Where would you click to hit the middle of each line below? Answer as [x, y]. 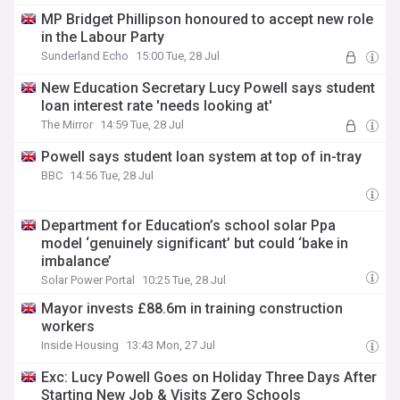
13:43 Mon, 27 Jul [171, 345]
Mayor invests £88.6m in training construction [192, 308]
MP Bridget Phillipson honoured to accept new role [208, 19]
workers [68, 326]
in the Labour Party [103, 37]
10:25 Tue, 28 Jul [184, 280]
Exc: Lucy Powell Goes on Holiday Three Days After [209, 377]
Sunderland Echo [85, 56]
